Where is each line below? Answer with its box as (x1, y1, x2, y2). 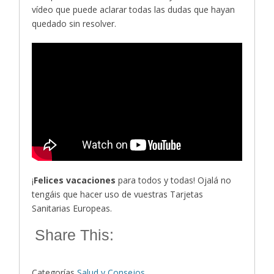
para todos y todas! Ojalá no (116, 174, 232, 186)
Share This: (35, 226, 114, 243)
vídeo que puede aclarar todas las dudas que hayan (32, 3, 235, 15)
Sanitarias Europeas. (32, 202, 115, 214)
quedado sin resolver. (32, 17, 119, 29)
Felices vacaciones (34, 174, 116, 186)
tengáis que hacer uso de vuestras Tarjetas (32, 188, 204, 200)
